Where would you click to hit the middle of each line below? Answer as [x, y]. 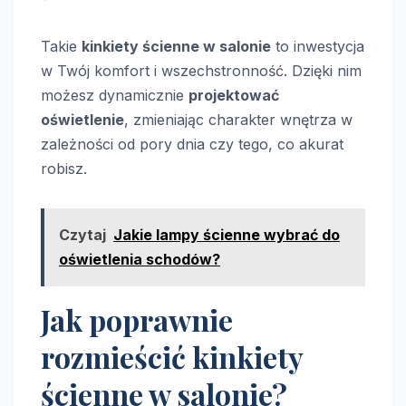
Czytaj [82, 234]
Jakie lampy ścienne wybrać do [227, 234]
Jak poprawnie [137, 319]
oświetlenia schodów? [140, 259]
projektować [234, 95]
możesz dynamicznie [115, 95]
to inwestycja [318, 46]
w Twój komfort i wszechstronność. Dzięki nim [201, 70]
